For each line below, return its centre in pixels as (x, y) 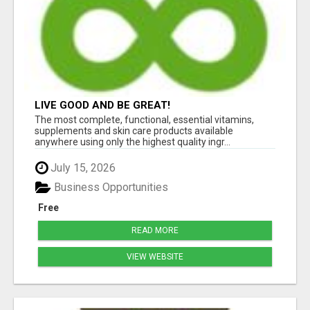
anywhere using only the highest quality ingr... (133, 142)
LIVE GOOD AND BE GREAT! (102, 105)
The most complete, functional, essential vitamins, (144, 119)
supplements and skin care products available (134, 130)
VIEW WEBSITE (155, 257)
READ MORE (155, 231)
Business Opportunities (110, 188)
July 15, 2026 (82, 167)
